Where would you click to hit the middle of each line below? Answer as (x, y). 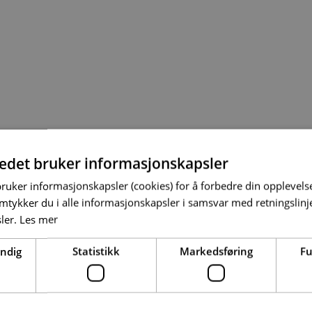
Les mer (39, 219)
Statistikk (96, 251)
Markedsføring (216, 251)
